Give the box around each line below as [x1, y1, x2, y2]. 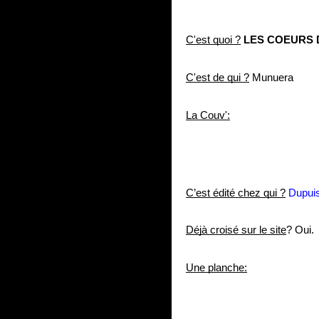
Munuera [249, 72, 293, 84]
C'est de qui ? [186, 72, 249, 84]
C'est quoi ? [186, 34, 241, 46]
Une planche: [186, 262, 247, 274]
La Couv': [186, 110, 230, 122]
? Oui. [286, 224, 314, 236]
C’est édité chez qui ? [186, 187, 286, 199]
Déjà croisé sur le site [186, 224, 286, 236]
